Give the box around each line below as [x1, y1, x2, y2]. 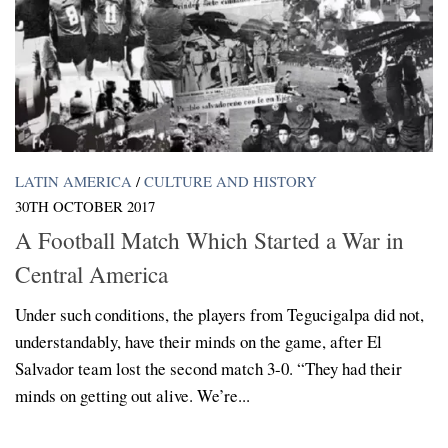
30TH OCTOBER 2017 [15, 195, 155, 216]
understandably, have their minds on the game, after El [15, 330, 382, 353]
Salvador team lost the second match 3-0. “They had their [15, 357, 402, 380]
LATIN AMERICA [15, 170, 132, 191]
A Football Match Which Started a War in [15, 224, 404, 256]
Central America [15, 258, 168, 290]
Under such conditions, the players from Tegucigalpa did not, [15, 303, 424, 326]
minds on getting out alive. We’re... [15, 384, 250, 407]
